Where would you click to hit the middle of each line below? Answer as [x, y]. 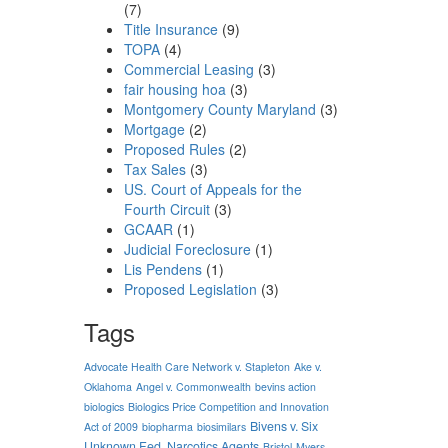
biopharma [167, 426]
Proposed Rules [174, 148]
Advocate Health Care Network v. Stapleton [186, 366]
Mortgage [154, 128]
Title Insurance [170, 28]
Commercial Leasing [188, 68]
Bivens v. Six [283, 425]
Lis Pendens [162, 268]
